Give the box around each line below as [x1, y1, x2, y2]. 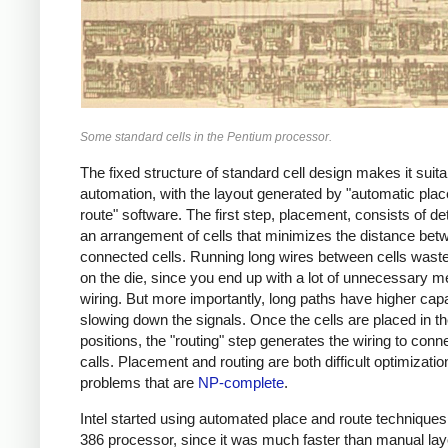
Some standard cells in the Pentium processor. [80, 130, 332, 145]
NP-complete [198, 373, 284, 391]
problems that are [80, 373, 198, 391]
